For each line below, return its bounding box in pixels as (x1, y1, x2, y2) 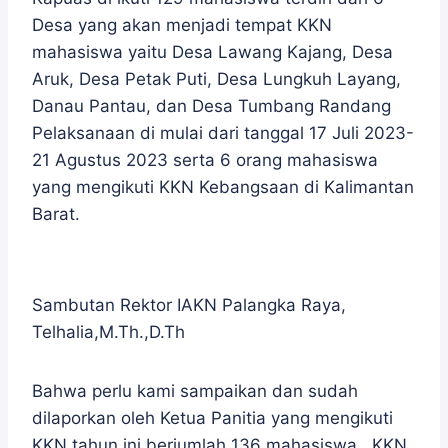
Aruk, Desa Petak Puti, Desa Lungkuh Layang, (32, 69, 401, 89)
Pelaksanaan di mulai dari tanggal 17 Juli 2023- (32, 123, 414, 143)
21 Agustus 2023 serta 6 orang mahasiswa (32, 150, 378, 170)
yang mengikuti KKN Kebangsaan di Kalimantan (32, 177, 414, 197)
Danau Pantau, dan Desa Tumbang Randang (32, 96, 391, 116)
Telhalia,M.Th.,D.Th (32, 322, 185, 342)
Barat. (32, 204, 80, 224)
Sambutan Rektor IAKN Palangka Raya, (32, 295, 346, 315)
